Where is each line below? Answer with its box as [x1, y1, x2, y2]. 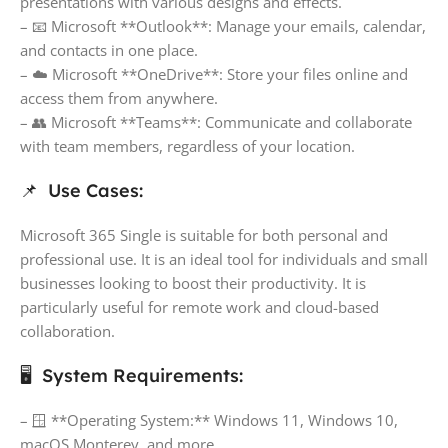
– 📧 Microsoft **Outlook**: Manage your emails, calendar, [20, 15, 426, 36]
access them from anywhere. [20, 87, 218, 108]
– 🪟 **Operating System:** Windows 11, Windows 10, [20, 409, 398, 430]
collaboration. [20, 320, 115, 341]
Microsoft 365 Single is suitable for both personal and [20, 224, 388, 245]
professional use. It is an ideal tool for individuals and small [20, 248, 428, 269]
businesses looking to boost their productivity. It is [20, 272, 366, 293]
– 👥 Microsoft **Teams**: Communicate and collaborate [20, 111, 412, 132]
